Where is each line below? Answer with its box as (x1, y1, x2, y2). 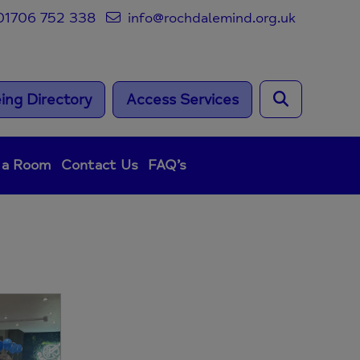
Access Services (126, 89, 239, 109)
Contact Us (60, 156, 138, 175)
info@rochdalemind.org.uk (124, 9, 296, 27)
